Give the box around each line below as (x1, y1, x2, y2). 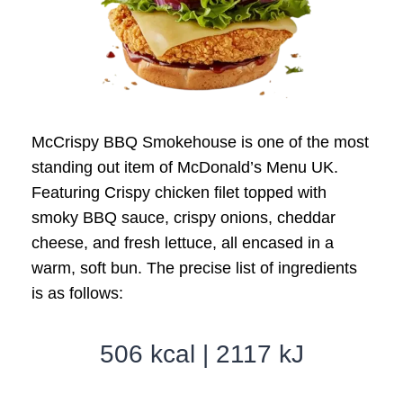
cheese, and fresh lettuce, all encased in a (31, 233, 334, 252)
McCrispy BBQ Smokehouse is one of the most (31, 132, 369, 151)
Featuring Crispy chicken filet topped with (31, 183, 327, 201)
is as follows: (31, 283, 123, 302)
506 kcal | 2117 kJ (99, 339, 304, 368)
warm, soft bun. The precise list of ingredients (31, 258, 357, 277)
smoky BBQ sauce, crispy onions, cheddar (31, 208, 336, 227)
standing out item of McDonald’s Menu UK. (31, 157, 338, 176)
